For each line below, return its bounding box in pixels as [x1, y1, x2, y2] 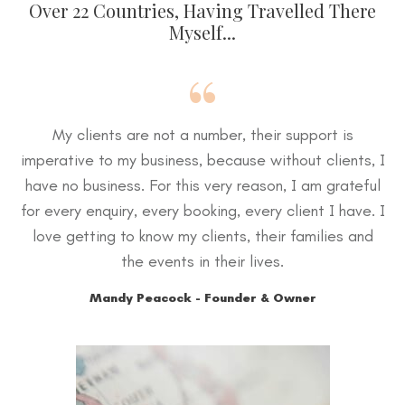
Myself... [169, 20, 236, 45]
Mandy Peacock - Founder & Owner [89, 290, 316, 306]
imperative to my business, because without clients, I [20, 150, 385, 171]
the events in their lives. [121, 251, 284, 272]
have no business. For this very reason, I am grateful [24, 175, 381, 196]
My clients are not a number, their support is [52, 125, 353, 146]
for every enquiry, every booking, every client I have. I [20, 201, 385, 221]
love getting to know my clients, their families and [32, 226, 373, 247]
